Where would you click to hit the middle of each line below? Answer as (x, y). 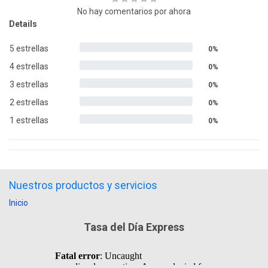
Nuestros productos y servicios (83, 185)
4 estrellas (29, 66)
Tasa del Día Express (134, 227)
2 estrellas (29, 102)
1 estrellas (29, 120)
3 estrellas (29, 84)
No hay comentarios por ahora (134, 11)
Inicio (19, 202)
